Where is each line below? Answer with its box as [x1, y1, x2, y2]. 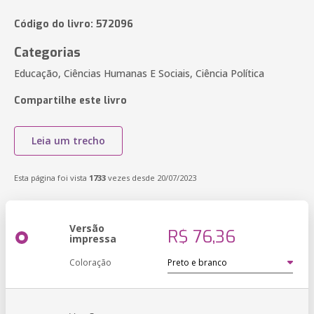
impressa [69, 232, 116, 245]
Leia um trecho [32, 134, 105, 147]
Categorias [14, 44, 81, 61]
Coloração [69, 257, 111, 268]
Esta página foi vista [14, 172, 89, 183]
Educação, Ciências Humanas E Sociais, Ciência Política [14, 67, 264, 80]
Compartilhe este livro [14, 94, 127, 107]
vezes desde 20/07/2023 [106, 172, 196, 183]
